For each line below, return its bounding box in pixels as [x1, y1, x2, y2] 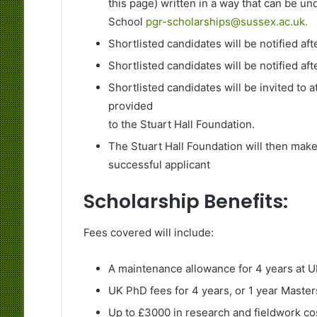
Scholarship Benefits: [83, 188, 288, 214]
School [108, 14, 146, 28]
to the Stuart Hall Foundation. [108, 117, 255, 131]
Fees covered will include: [83, 226, 214, 240]
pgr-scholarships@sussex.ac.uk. [145, 14, 308, 28]
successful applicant [108, 157, 210, 171]
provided [108, 98, 153, 113]
